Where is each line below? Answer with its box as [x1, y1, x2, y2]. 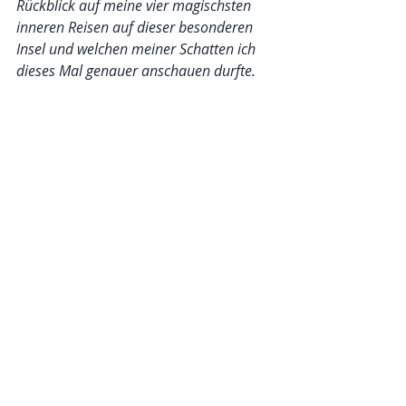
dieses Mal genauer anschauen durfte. [16, 61, 256, 81]
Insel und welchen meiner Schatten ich [16, 39, 259, 59]
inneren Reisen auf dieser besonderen [16, 17, 256, 37]
